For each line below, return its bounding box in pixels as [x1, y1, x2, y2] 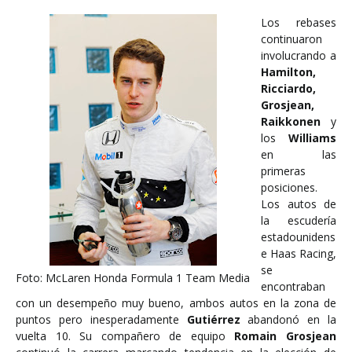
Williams [288, 130, 336, 145]
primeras [261, 163, 306, 178]
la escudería [261, 213, 336, 228]
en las [261, 147, 336, 162]
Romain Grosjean [234, 328, 337, 343]
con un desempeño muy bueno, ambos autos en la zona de [16, 295, 336, 310]
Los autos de [261, 196, 336, 211]
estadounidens [261, 229, 335, 244]
